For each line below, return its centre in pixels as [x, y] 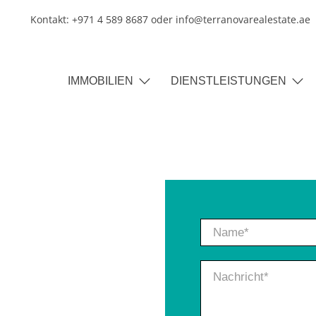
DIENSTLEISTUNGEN [229, 81]
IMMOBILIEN [101, 81]
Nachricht [227, 269]
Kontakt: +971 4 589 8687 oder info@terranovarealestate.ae [171, 20]
